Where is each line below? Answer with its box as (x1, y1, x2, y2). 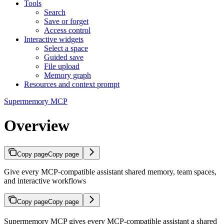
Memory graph (44, 71, 91, 79)
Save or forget (44, 17, 88, 25)
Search (44, 8, 65, 16)
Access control (44, 26, 90, 34)
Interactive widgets (24, 35, 83, 43)
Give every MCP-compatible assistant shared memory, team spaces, (4, 167, 216, 176)
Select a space (44, 44, 88, 52)
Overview (4, 116, 69, 135)
